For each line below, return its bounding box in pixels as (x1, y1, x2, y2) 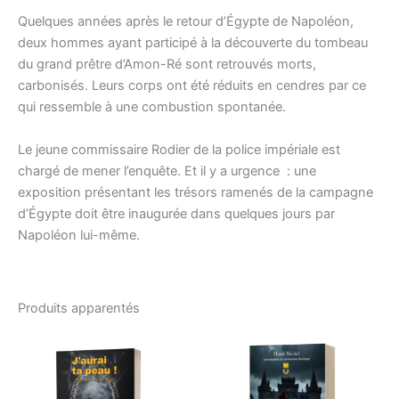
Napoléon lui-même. (18, 226, 140, 243)
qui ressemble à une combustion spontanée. (18, 99, 286, 116)
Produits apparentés (18, 299, 140, 316)
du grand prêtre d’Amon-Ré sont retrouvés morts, (18, 56, 316, 73)
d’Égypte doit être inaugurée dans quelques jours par (18, 205, 335, 222)
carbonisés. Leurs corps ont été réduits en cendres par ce (18, 77, 366, 94)
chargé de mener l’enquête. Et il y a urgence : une (18, 162, 316, 179)
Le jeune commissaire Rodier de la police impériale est (18, 141, 340, 158)
